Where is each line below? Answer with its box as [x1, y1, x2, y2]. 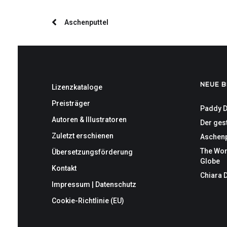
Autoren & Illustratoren [52, 116, 127, 124]
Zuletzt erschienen [52, 132, 113, 140]
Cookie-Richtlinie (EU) [52, 197, 124, 205]
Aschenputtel [64, 18, 108, 27]
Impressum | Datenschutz [52, 180, 136, 189]
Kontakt [52, 164, 77, 173]
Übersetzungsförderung [52, 148, 133, 157]
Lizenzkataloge [52, 83, 102, 92]
